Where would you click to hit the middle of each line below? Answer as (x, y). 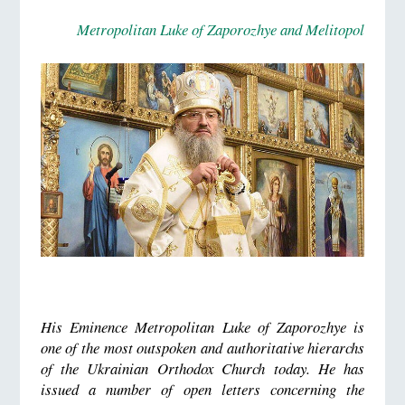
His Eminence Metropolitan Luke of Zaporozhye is (202, 326)
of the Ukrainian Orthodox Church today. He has (202, 368)
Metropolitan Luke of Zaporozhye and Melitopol (221, 29)
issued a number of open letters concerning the (202, 389)
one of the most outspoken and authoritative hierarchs (202, 347)
